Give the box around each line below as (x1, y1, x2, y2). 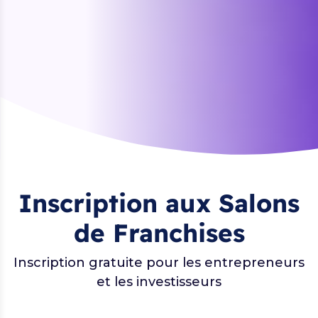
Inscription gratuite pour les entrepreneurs (13, 254, 305, 270)
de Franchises (73, 216, 245, 248)
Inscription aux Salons (18, 187, 300, 219)
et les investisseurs (97, 273, 221, 290)
